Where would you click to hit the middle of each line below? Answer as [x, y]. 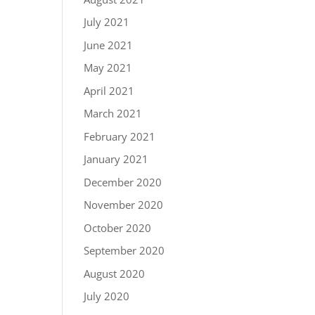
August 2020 [115, 273]
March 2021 [113, 113]
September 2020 [124, 250]
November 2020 [124, 205]
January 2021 [116, 159]
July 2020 [107, 296]
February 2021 [120, 136]
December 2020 [123, 182]
